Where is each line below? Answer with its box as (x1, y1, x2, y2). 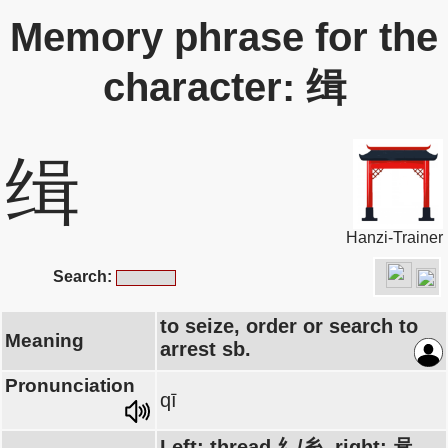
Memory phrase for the (10, 15, 438, 59)
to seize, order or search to (160, 315, 418, 337)
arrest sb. (160, 338, 251, 360)
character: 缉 (102, 65, 346, 109)
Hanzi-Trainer (346, 229, 443, 246)
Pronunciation (5, 375, 135, 396)
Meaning (5, 330, 84, 351)
